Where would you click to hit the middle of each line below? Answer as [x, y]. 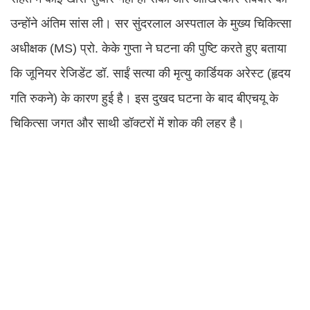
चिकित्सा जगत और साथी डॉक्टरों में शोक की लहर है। [127, 123]
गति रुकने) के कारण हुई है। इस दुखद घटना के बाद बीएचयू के [144, 98]
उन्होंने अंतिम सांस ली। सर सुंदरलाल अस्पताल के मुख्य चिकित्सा [151, 23]
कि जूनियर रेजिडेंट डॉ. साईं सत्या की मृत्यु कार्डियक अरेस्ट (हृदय [151, 73]
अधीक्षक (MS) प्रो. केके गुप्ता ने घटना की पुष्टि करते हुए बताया [148, 48]
